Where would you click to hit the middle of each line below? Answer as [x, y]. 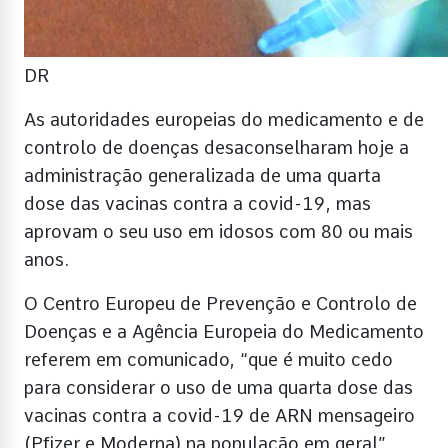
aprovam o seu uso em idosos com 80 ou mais [218, 232]
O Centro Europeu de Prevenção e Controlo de [220, 304]
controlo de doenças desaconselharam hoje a [216, 148]
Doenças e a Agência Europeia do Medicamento [224, 332]
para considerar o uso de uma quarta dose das [218, 388]
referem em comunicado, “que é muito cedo [208, 360]
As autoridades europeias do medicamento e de [224, 120]
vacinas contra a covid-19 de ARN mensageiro [219, 416]
